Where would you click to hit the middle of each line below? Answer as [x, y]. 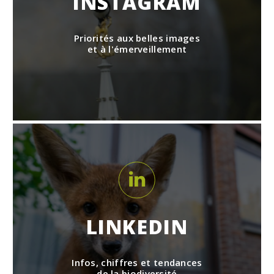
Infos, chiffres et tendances [137, 262]
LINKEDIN [137, 226]
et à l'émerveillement [137, 49]
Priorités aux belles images [137, 38]
